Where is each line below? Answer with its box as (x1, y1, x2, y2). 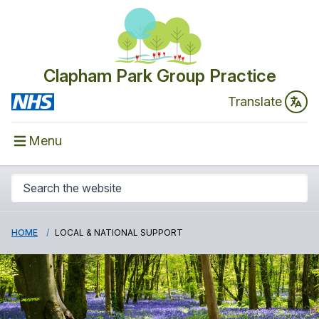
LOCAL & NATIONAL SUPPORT (55, 227, 183, 238)
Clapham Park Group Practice (43, 66, 276, 86)
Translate (228, 94, 282, 109)
